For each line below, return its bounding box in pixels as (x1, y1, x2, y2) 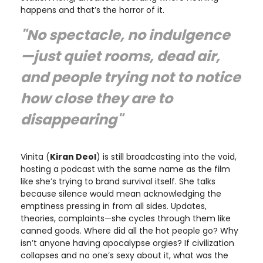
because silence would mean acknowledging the (21, 187, 221, 200)
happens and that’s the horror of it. (21, 4, 164, 16)
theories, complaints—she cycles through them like (21, 212, 231, 224)
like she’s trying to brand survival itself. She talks (21, 175, 215, 187)
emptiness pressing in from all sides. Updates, (21, 200, 207, 212)
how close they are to (21, 88, 173, 108)
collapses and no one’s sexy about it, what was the (21, 249, 228, 261)
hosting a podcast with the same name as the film (21, 163, 230, 175)
